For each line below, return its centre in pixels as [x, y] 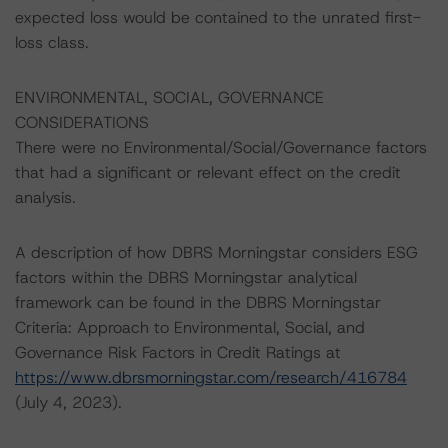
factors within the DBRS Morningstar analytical [186, 277]
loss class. [52, 42]
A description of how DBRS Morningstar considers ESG [216, 252]
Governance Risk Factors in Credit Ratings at [178, 352]
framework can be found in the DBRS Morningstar [198, 302]
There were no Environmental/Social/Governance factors [221, 147]
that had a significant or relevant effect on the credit [208, 172]
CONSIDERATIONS [82, 122]
